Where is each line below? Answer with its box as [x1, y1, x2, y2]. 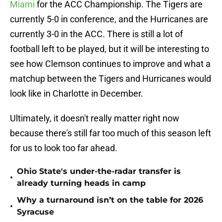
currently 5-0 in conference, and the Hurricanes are [10, 14, 208, 25]
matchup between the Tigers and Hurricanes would [10, 73, 211, 84]
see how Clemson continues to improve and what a [10, 58, 211, 69]
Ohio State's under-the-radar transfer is [17, 166, 181, 176]
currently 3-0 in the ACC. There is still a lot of [10, 29, 183, 40]
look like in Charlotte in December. [10, 88, 143, 99]
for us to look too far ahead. [10, 143, 117, 154]
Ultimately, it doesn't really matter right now [10, 113, 179, 124]
